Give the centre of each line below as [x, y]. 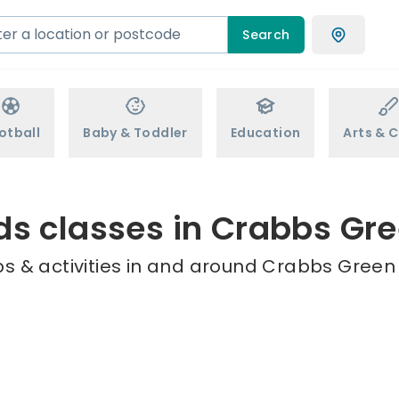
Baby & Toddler [135, 133]
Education [265, 133]
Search [266, 34]
